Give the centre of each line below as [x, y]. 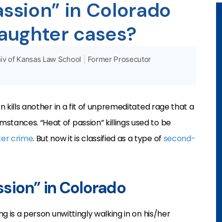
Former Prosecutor [119, 59]
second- [179, 139]
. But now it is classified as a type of [98, 139]
